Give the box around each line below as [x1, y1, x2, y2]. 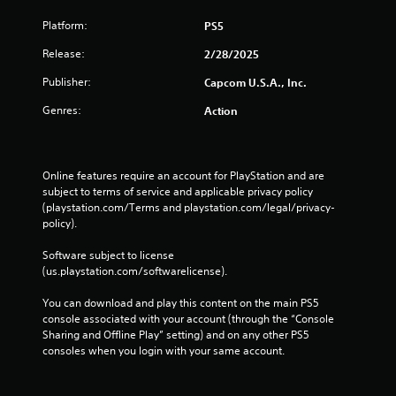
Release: [42, 45, 85, 61]
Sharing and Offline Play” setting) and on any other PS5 [42, 326, 309, 342]
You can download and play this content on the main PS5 [42, 294, 319, 310]
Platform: [42, 17, 88, 33]
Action [204, 103, 238, 118]
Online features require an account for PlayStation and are [42, 167, 324, 183]
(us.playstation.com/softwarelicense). [42, 263, 227, 278]
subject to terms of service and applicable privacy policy [42, 183, 313, 199]
